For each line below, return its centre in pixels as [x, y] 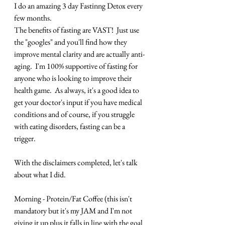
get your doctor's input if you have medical [79, 102]
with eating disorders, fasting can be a [70, 127]
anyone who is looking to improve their [74, 78]
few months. [33, 18]
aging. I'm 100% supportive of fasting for [77, 66]
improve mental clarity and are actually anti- [79, 54]
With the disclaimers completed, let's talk [77, 163]
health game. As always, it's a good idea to [77, 90]
